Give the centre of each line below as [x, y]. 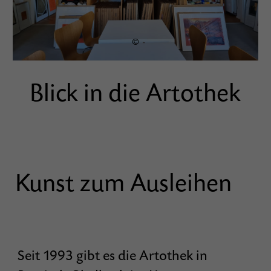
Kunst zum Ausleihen [124, 184]
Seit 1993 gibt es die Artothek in [113, 256]
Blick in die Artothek [135, 93]
